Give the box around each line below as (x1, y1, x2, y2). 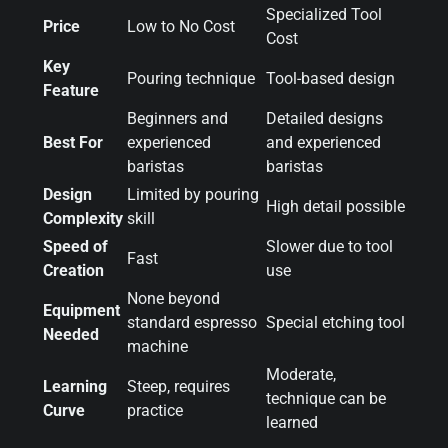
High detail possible (266, 196, 405, 216)
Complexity (43, 208, 123, 228)
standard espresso (127, 312, 257, 332)
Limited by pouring (127, 184, 259, 204)
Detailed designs (266, 108, 383, 128)
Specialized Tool (266, 4, 382, 24)
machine (127, 336, 188, 356)
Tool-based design (266, 68, 395, 88)
